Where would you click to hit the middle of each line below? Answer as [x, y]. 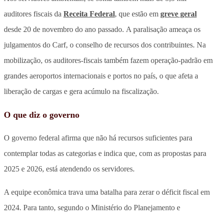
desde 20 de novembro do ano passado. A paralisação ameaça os [102, 29]
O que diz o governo [42, 115]
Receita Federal [89, 14]
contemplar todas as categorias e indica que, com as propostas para [105, 153]
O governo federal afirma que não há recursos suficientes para [98, 138]
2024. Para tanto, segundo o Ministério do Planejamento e [92, 207]
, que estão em [138, 14]
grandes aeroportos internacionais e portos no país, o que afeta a [101, 76]
